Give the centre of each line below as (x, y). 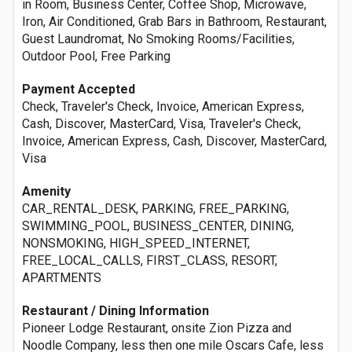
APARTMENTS (62, 278)
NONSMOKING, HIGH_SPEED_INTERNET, (136, 243)
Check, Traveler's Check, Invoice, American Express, (163, 106)
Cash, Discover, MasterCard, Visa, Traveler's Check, (161, 124)
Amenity (46, 191)
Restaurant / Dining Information (115, 311)
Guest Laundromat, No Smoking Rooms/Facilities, (158, 39)
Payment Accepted (79, 89)
